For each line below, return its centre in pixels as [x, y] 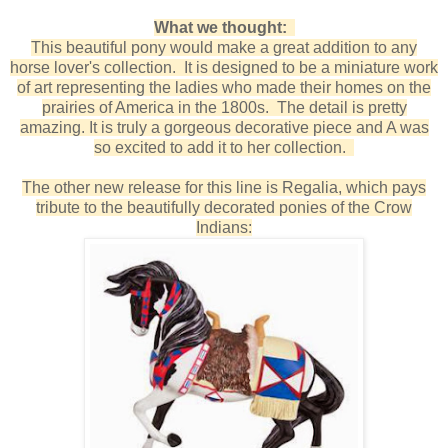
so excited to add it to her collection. [224, 147]
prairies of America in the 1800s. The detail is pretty [224, 107]
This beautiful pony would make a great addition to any [224, 47]
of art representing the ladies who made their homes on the [224, 87]
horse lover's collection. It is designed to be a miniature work [224, 67]
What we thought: [222, 27]
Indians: [224, 227]
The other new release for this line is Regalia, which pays [224, 187]
